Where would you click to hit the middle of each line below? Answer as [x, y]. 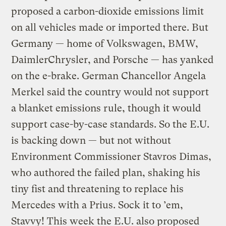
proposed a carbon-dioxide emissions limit [108, 11]
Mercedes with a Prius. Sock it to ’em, [97, 205]
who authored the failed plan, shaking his [106, 173]
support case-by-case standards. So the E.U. [110, 124]
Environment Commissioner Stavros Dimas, [111, 156]
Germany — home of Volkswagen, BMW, [105, 43]
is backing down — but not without [91, 140]
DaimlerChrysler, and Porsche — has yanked [112, 60]
